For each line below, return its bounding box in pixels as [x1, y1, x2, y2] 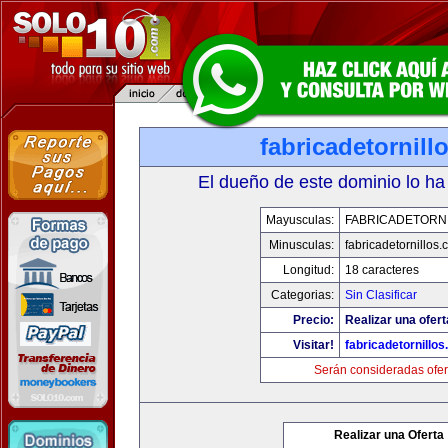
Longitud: [283, 263, 334, 277]
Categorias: [271, 288, 334, 302]
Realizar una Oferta [334, 428, 444, 442]
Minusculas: [269, 238, 334, 252]
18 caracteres [345, 263, 419, 277]
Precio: [293, 313, 334, 327]
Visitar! [293, 338, 334, 352]
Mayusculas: [266, 213, 334, 227]
